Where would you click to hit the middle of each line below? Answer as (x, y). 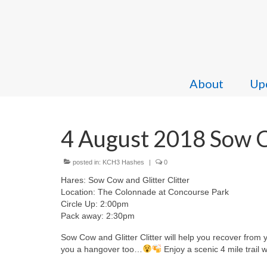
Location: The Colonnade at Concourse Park (145, 192)
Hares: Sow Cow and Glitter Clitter (125, 180)
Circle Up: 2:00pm (95, 204)
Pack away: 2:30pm (98, 216)
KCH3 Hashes (123, 162)
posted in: (87, 162)
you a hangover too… (102, 249)
